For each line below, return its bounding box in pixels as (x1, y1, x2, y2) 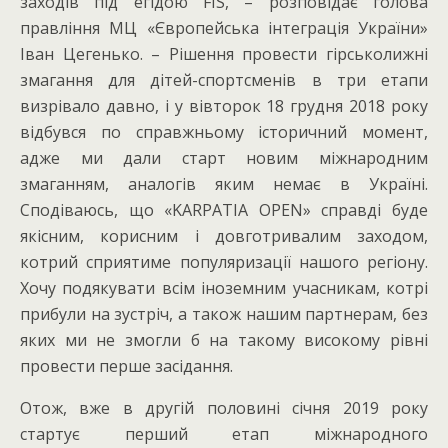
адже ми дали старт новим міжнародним (20, 146, 428, 169)
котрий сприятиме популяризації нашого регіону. (20, 250, 428, 273)
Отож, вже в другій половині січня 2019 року (20, 396, 428, 419)
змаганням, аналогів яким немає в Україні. (20, 172, 428, 195)
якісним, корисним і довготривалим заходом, (20, 224, 428, 247)
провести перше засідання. (20, 354, 233, 377)
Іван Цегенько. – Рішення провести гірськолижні (20, 42, 428, 65)
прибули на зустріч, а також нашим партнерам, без (20, 302, 428, 325)
